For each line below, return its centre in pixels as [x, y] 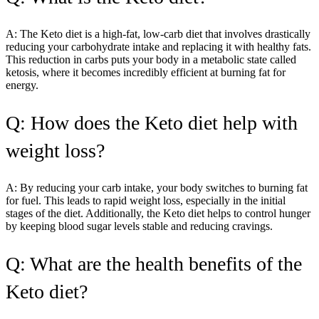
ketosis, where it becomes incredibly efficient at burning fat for [146, 72]
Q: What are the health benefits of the [154, 263]
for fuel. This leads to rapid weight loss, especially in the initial [146, 200]
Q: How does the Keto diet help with [152, 122]
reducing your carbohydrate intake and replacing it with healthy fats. [158, 46]
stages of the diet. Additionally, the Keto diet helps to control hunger [158, 213]
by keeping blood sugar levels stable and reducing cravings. [139, 226]
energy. [22, 85]
